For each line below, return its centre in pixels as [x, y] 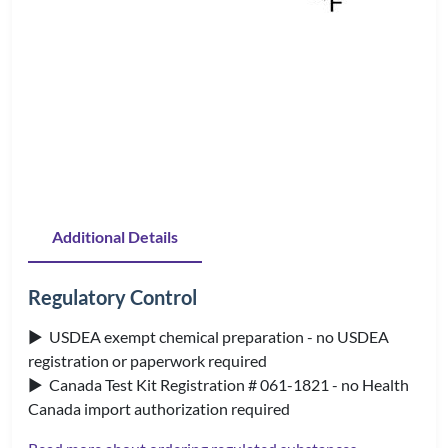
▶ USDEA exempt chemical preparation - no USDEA [208, 336]
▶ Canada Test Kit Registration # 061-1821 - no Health [218, 384]
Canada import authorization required [159, 408]
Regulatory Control [112, 297]
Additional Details [115, 236]
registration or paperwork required [147, 360]
